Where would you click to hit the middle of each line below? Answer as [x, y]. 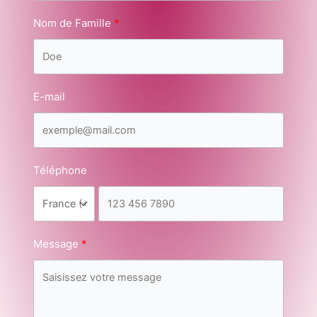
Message [56, 243]
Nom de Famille [72, 23]
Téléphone [60, 170]
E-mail [49, 96]
